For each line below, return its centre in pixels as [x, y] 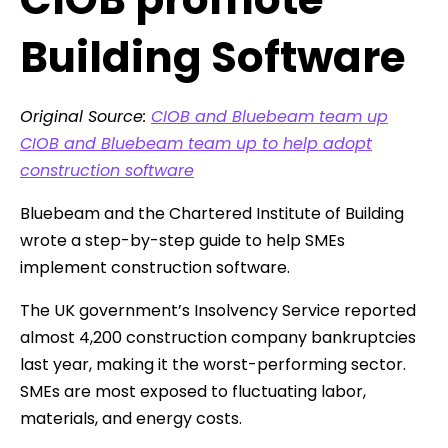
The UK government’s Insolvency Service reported [218, 310]
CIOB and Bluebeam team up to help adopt [196, 143]
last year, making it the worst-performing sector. [213, 364]
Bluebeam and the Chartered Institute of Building [212, 213]
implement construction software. [155, 267]
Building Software [212, 57]
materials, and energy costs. [131, 418]
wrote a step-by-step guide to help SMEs [182, 240]
